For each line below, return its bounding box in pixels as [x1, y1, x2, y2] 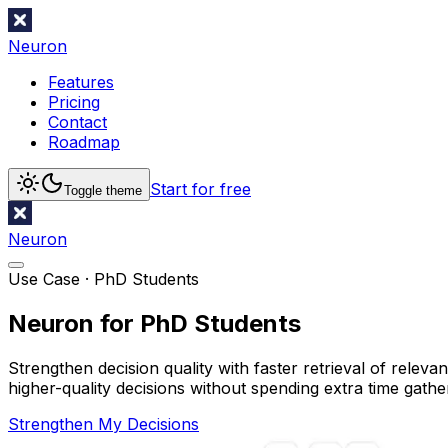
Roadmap [48, 132, 120, 152]
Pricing [48, 92, 100, 112]
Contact [48, 112, 107, 132]
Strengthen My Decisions [8, 413, 199, 434]
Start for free [150, 179, 251, 199]
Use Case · [8, 269, 94, 289]
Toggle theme [64, 183, 142, 198]
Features [48, 72, 114, 92]
